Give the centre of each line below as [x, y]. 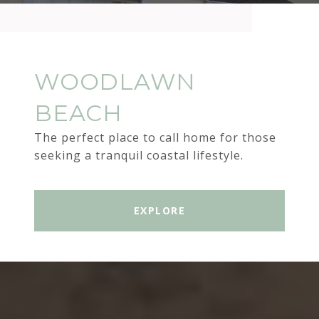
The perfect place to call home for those [155, 138]
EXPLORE [159, 211]
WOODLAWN [115, 82]
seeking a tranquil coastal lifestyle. [139, 156]
